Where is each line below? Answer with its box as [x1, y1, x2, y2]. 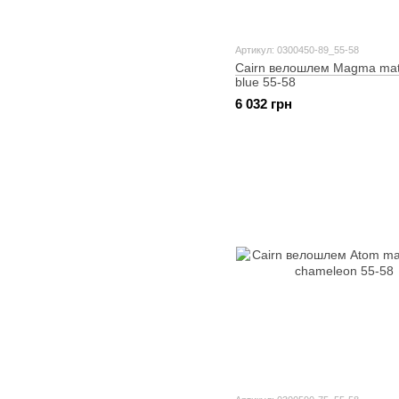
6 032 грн [235, 96, 292, 112]
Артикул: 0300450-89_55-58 [235, 44, 359, 55]
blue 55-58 [235, 74, 296, 89]
